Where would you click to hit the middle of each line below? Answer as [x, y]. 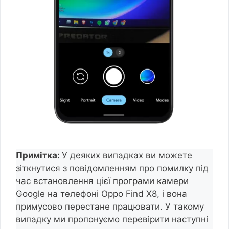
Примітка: [39, 155]
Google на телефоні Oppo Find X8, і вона [101, 193]
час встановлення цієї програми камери [102, 181]
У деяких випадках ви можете [127, 155]
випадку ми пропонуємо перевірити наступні [112, 219]
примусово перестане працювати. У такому [110, 206]
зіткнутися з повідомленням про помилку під [112, 168]
